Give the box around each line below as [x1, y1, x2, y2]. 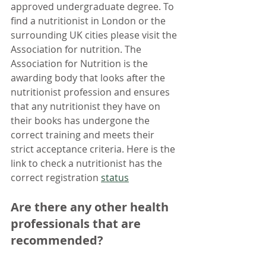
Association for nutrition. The [11, 42, 144, 56]
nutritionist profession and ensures [11, 85, 172, 99]
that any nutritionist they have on [11, 99, 163, 113]
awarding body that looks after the [11, 71, 167, 84]
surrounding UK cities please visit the [11, 28, 179, 42]
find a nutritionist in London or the [11, 14, 168, 27]
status [101, 170, 129, 184]
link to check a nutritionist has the [11, 156, 164, 170]
